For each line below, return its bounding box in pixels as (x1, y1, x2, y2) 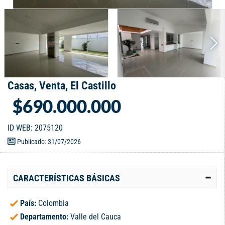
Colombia (38, 198, 69, 208)
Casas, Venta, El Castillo (8, 79, 116, 92)
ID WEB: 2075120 (8, 123, 63, 133)
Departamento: (20, 212, 70, 222)
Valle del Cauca (70, 212, 121, 222)
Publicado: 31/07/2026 (16, 138, 81, 146)
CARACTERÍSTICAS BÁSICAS (13, 173, 120, 184)
